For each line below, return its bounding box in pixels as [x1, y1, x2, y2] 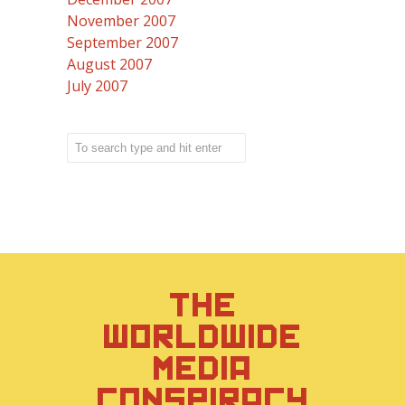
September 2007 [67, 33, 178, 52]
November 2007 [67, 11, 175, 31]
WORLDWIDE [103, 319, 302, 354]
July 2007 [67, 76, 127, 96]
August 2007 [67, 54, 152, 74]
